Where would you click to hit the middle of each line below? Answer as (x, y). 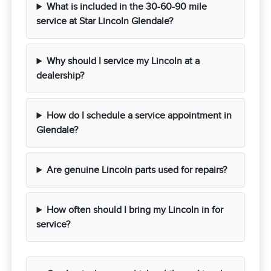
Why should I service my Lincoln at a (123, 61)
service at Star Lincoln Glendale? (105, 21)
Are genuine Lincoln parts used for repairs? (137, 170)
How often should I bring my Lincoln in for (135, 210)
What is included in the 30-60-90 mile (127, 7)
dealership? (60, 76)
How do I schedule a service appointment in (139, 116)
